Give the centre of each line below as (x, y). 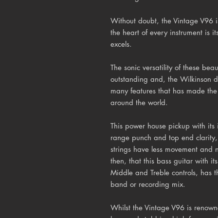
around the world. (139, 102)
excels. (121, 44)
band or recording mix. (148, 184)
